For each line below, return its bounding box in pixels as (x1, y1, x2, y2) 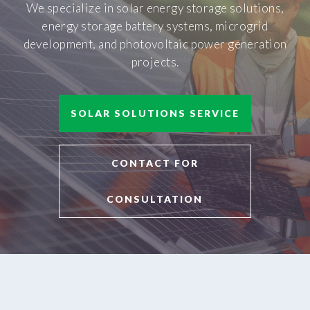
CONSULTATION (107, 192, 203, 205)
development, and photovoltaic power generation (23, 36, 287, 51)
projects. (131, 54, 179, 69)
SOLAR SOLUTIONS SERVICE (70, 107, 239, 120)
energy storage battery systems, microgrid (42, 18, 268, 33)
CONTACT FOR (111, 156, 199, 169)
